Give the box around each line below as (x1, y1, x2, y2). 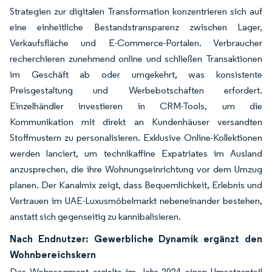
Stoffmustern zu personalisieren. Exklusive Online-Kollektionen (10, 131, 262, 143)
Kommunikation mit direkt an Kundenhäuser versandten (10, 115, 262, 127)
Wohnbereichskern (10, 248, 96, 260)
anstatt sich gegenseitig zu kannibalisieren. (10, 210, 181, 222)
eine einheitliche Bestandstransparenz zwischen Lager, (10, 21, 262, 33)
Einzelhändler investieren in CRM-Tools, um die (10, 100, 262, 112)
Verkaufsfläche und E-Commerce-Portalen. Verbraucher (10, 36, 262, 49)
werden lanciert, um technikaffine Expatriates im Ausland (10, 147, 262, 159)
